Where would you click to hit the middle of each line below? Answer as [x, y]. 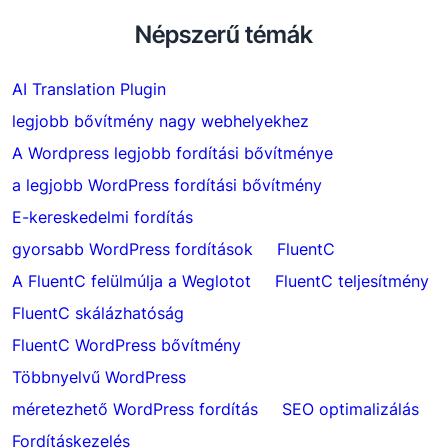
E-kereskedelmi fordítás [102, 217]
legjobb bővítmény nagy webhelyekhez [160, 121]
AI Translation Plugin [89, 89]
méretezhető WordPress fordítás [135, 409]
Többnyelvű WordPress [99, 377]
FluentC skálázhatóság [98, 313]
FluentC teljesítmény [352, 281]
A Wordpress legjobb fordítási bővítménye [172, 153]
